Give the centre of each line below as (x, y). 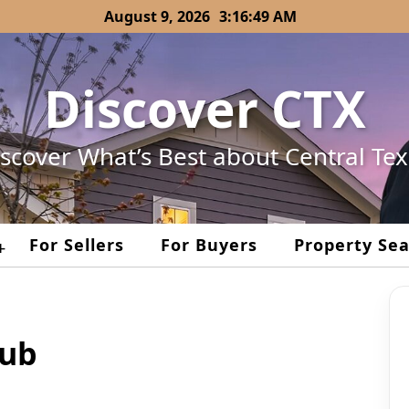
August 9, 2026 (157, 16)
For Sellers (77, 245)
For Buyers (209, 245)
